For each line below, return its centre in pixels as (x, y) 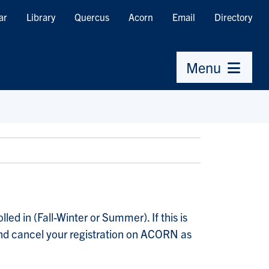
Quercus (92, 17)
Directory (233, 17)
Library (41, 17)
